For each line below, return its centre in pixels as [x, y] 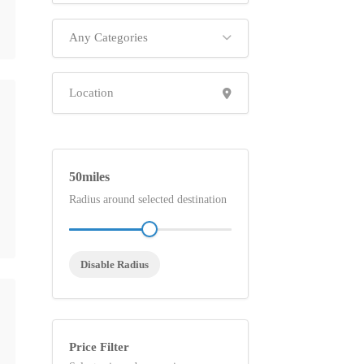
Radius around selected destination [147, 199]
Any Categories [108, 37]
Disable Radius [114, 264]
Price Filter [99, 347]
